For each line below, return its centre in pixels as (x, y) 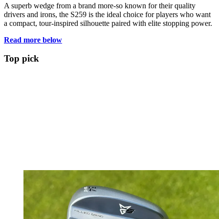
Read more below (33, 40)
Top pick (22, 59)
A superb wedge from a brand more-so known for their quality (100, 5)
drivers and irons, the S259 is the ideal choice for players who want (107, 14)
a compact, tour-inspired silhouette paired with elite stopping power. (108, 23)
